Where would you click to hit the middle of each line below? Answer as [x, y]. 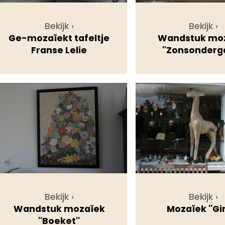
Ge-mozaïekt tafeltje [59, 38]
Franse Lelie [59, 50]
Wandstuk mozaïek [59, 209]
